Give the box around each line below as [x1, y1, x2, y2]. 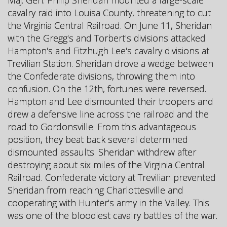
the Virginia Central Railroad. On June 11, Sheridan [8, 19, 212, 31]
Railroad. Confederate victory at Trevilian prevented [8, 171, 216, 183]
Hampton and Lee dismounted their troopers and [8, 95, 213, 107]
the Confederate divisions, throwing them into [8, 69, 195, 82]
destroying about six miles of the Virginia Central [8, 158, 205, 171]
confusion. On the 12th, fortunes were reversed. [8, 82, 206, 95]
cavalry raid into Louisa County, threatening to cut [8, 6, 211, 19]
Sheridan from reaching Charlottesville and [8, 183, 183, 196]
